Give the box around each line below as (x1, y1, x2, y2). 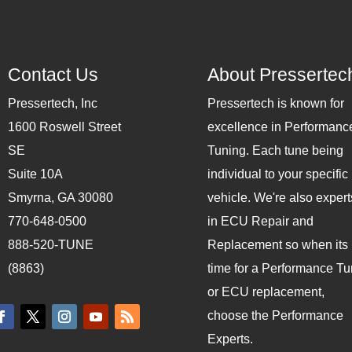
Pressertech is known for (207, 97, 344, 111)
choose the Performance (207, 309, 343, 323)
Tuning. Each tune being (207, 144, 343, 158)
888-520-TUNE (7, 238, 93, 252)
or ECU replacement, (207, 285, 324, 299)
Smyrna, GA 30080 (7, 191, 113, 205)
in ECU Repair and (207, 214, 313, 229)
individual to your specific (207, 167, 348, 181)
